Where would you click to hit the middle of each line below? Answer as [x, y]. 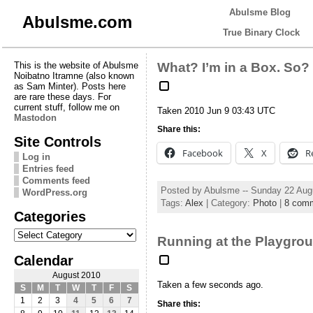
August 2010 [76, 275]
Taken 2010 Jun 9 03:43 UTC [216, 110]
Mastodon [35, 117]
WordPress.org [54, 192]
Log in [36, 156]
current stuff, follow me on [66, 107]
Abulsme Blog [260, 12]
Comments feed [56, 180]
